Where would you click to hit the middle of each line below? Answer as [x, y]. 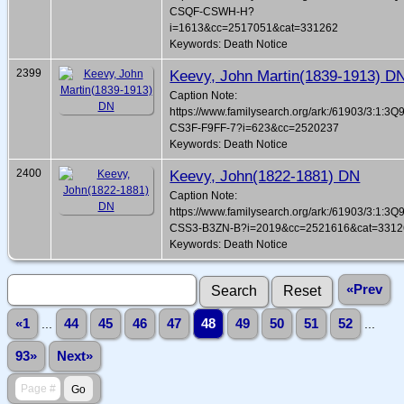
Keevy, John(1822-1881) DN [265, 176]
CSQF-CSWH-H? [212, 12]
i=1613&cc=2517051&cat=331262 [254, 28]
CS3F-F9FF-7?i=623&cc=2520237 [255, 129]
